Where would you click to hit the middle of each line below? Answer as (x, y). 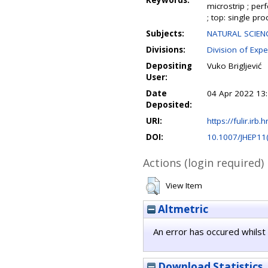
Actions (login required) (203, 163)
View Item (184, 185)
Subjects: (165, 33)
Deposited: (169, 105)
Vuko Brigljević (234, 66)
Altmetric (182, 209)
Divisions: (166, 50)
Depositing (169, 66)
